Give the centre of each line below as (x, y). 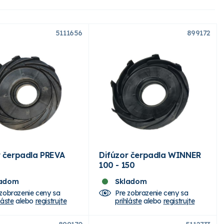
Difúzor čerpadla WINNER (150, 155)
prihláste (128, 201)
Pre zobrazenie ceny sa (152, 193)
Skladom (131, 181)
